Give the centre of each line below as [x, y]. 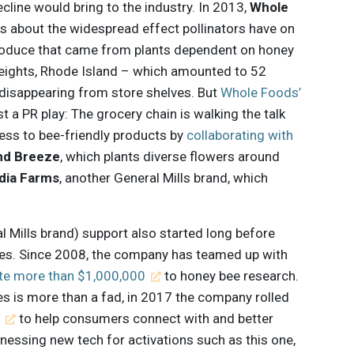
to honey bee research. [230, 275]
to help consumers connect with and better [144, 318]
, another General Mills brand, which [164, 177]
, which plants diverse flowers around [169, 156]
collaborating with [240, 135]
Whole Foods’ [261, 92]
